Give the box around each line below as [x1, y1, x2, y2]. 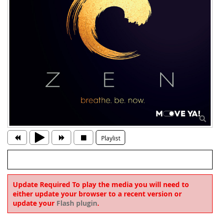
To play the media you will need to [70, 180, 189, 190]
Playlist [101, 134, 120, 142]
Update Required [13, 180, 70, 190]
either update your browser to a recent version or [13, 189, 182, 199]
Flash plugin [56, 198, 97, 208]
